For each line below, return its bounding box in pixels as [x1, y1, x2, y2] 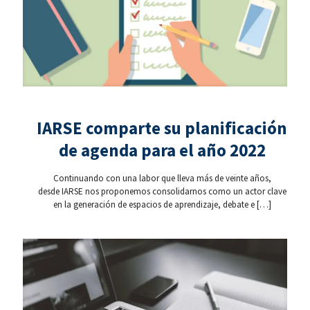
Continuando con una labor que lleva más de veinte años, [53, 172, 271, 184]
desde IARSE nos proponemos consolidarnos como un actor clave [37, 185, 286, 197]
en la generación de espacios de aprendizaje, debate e [53, 199, 255, 210]
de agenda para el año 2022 [58, 139, 266, 161]
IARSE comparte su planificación [37, 117, 287, 139]
